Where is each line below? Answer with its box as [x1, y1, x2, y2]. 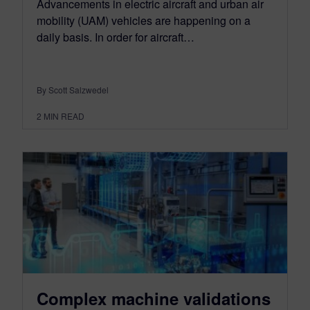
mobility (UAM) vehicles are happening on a [37, 12, 250, 29]
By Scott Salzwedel [37, 84, 109, 96]
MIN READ [44, 110, 84, 122]
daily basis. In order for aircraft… [37, 29, 194, 46]
